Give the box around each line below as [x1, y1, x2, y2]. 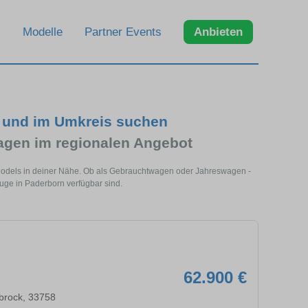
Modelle [23, 25, 63, 38]
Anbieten [194, 25, 243, 38]
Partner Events [85, 25, 162, 38]
